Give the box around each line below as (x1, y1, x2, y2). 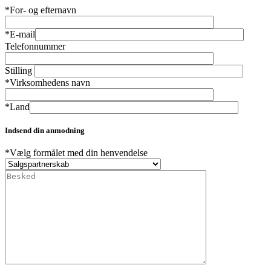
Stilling (5, 65, 34, 76)
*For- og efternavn (5, 4, 76, 15)
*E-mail (5, 28, 35, 39)
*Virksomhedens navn (5, 77, 90, 88)
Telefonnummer (5, 41, 65, 51)
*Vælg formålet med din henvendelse (5, 147, 148, 158)
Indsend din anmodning (5, 125, 85, 135)
